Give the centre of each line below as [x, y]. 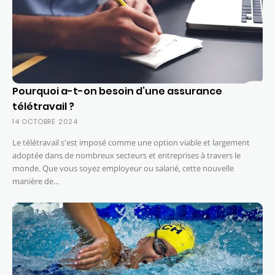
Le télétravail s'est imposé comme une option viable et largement [131, 142]
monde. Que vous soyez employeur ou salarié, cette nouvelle [123, 168]
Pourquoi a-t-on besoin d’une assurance [117, 91]
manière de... [36, 181]
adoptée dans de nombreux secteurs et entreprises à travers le [126, 155]
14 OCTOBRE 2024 [45, 121]
